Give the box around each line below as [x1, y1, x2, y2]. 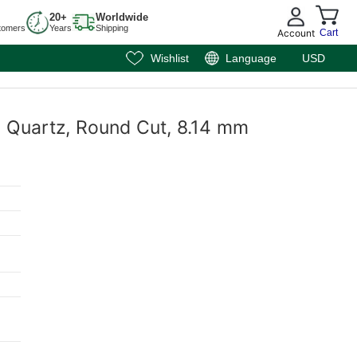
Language [226, 52, 277, 65]
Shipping [95, 23, 128, 33]
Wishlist [151, 52, 189, 65]
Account [277, 26, 315, 39]
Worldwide [95, 11, 148, 23]
